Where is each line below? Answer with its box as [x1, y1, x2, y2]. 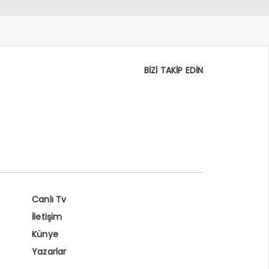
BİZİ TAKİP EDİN [144, 64, 204, 76]
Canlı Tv [31, 193, 67, 205]
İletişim [31, 210, 62, 223]
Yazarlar [31, 245, 67, 258]
